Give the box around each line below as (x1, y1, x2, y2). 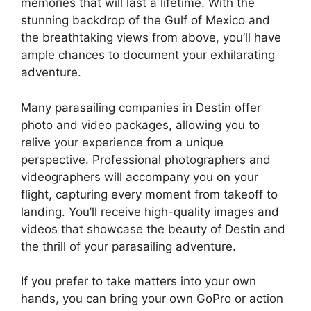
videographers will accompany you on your (21, 169, 258, 184)
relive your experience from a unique (21, 135, 224, 149)
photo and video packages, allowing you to (21, 117, 260, 132)
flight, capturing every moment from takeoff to (21, 187, 278, 201)
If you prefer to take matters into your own (21, 274, 256, 288)
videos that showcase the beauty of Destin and (21, 221, 285, 236)
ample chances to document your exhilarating (21, 48, 275, 62)
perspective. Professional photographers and (21, 152, 271, 167)
